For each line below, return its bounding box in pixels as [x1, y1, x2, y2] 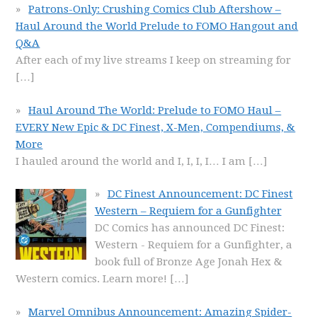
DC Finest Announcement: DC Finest [107, 188, 293, 200]
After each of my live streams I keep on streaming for [16, 54, 292, 67]
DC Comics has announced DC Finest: [94, 221, 284, 234]
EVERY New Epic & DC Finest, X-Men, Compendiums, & [16, 120, 296, 134]
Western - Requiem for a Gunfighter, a [94, 238, 292, 251]
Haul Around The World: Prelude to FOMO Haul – [28, 103, 282, 117]
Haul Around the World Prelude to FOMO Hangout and [16, 20, 299, 33]
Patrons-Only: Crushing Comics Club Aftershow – [28, 3, 282, 16]
